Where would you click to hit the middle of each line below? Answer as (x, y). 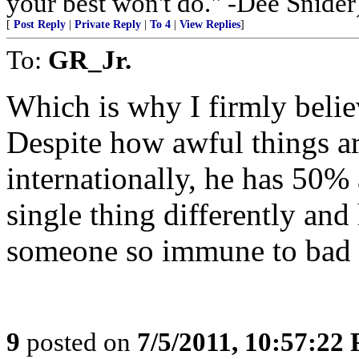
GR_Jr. (90, 60)
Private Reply (108, 24)
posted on (79, 342)
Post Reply (40, 24)
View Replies (210, 24)
